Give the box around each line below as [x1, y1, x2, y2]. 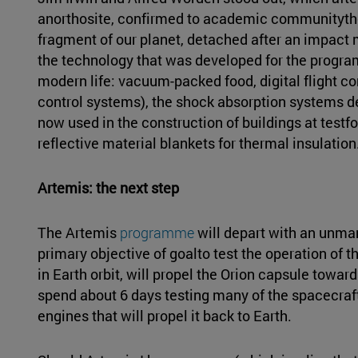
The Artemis [37, 223, 120, 243]
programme [119, 223, 194, 243]
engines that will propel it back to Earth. [37, 306, 292, 326]
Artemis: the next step [37, 178, 179, 198]
